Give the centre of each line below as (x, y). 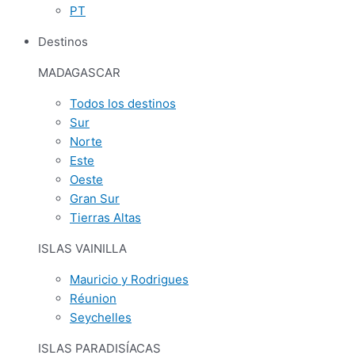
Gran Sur (95, 198)
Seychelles (101, 317)
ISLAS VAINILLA (82, 248)
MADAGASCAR (79, 73)
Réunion (93, 298)
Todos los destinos (123, 103)
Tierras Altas (105, 218)
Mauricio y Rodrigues (129, 279)
